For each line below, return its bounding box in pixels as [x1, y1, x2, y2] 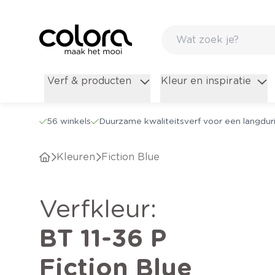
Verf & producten [47, 75, 132, 87]
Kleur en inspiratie [161, 75, 251, 87]
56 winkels [47, 116, 91, 126]
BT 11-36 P [39, 223, 166, 254]
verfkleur [56, 194, 150, 224]
